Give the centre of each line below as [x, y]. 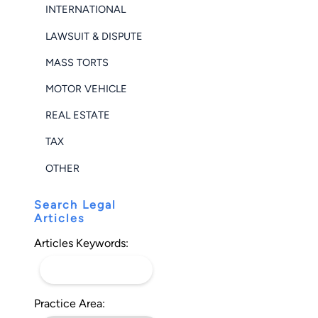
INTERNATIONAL [86, 10]
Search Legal [75, 205]
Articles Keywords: [81, 243]
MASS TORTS [77, 62]
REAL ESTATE [78, 115]
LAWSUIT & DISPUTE [94, 36]
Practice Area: [70, 304]
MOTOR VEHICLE [86, 88]
